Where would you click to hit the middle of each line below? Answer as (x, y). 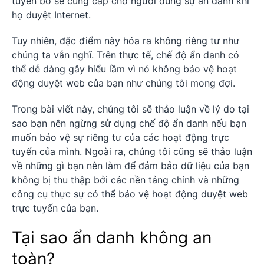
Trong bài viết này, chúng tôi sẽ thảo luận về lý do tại (131, 109)
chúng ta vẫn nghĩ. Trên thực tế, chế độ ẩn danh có (126, 55)
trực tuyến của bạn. (55, 208)
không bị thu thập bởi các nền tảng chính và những (126, 180)
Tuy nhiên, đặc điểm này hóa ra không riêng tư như (126, 41)
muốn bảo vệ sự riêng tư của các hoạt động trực (121, 138)
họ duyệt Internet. (51, 15)
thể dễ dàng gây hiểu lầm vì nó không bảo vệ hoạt (124, 69)
